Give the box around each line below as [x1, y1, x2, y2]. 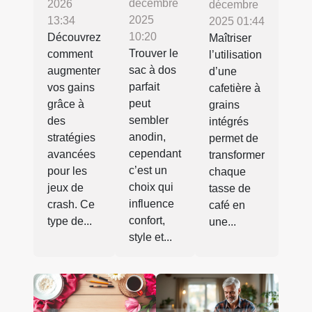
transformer [209, 149, 265, 162]
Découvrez [47, 31, 101, 43]
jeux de [47, 181, 84, 194]
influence [129, 197, 174, 210]
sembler [129, 114, 169, 126]
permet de [209, 132, 258, 145]
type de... [47, 214, 92, 227]
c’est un [129, 164, 167, 176]
